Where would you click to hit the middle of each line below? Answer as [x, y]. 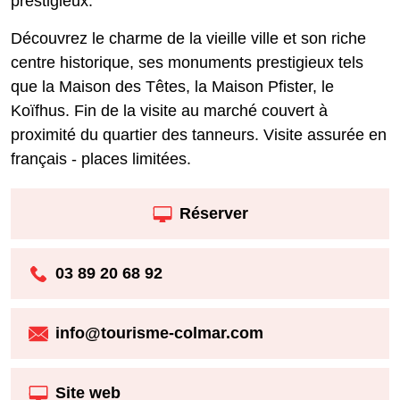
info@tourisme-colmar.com [159, 333]
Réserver [213, 214]
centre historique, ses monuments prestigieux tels [187, 62]
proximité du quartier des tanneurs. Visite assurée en [199, 134]
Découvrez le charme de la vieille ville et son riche [188, 38]
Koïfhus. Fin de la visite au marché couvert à [169, 110]
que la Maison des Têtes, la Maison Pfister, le [172, 86]
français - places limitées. [101, 158]
